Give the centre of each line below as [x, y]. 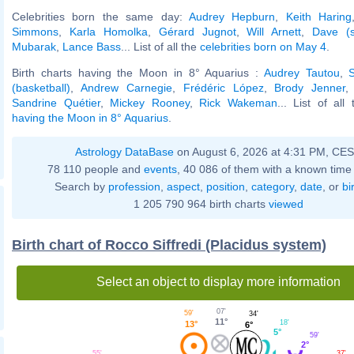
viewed [286, 203]
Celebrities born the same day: [100, 16]
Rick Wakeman [238, 102]
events [160, 169]
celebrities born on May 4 [263, 46]
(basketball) [41, 87]
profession [134, 186]
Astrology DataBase [124, 151]
